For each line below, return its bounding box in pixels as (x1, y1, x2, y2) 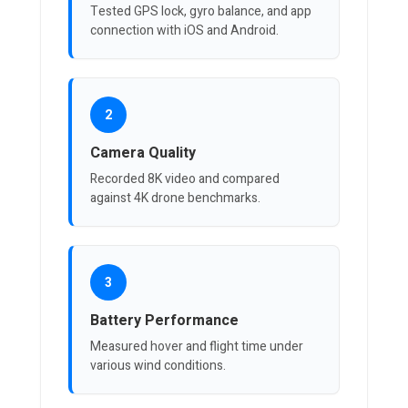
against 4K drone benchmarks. (90, 189, 260, 209)
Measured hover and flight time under (90, 337, 303, 357)
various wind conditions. (90, 356, 226, 376)
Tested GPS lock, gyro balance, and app (90, 2, 311, 22)
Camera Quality (90, 142, 196, 165)
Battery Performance (90, 310, 239, 332)
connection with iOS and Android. (90, 21, 279, 41)
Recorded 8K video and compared (90, 169, 280, 189)
